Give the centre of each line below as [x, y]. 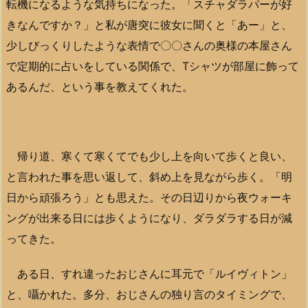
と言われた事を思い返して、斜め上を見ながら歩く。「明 [149, 177]
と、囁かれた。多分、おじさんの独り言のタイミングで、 [149, 294]
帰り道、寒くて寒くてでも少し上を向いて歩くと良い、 [149, 156]
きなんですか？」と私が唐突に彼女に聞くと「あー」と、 [149, 24]
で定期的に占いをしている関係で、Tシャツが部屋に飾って [153, 66]
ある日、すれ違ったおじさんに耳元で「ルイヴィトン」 [149, 274]
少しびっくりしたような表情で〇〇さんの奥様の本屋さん [149, 45]
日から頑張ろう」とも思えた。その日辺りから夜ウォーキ [149, 198]
